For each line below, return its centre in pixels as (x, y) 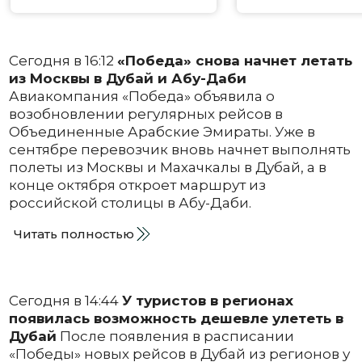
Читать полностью (74, 234)
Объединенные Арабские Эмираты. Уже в (162, 131)
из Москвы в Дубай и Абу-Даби (127, 78)
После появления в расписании (175, 336)
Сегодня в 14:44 (65, 300)
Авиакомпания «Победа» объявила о (141, 96)
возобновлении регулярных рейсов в (145, 114)
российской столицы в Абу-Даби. (130, 202)
